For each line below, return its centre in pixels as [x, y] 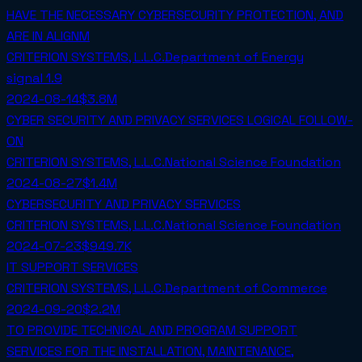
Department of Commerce [246, 288]
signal [26, 78]
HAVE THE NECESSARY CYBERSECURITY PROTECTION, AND [175, 15]
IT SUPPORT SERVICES [72, 267]
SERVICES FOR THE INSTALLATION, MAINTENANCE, [150, 351]
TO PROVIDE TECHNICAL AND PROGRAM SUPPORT [152, 330]
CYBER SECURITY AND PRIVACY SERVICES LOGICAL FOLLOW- [180, 120]
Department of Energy [234, 57]
